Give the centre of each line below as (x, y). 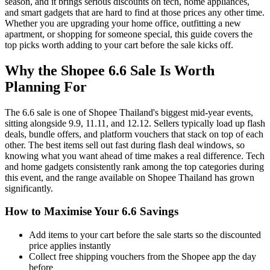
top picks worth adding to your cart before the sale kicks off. (119, 45)
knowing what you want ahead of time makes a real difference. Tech (135, 155)
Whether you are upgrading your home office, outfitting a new (123, 23)
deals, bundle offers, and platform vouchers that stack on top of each (134, 134)
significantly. (29, 188)
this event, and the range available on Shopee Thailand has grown (130, 177)
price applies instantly (70, 245)
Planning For (46, 86)
